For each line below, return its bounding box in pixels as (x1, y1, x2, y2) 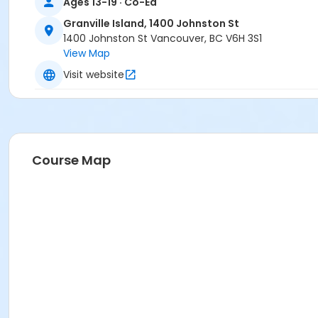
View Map (63, 46, 110, 61)
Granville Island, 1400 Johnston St (63, 16, 239, 31)
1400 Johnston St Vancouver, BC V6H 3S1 (63, 31, 262, 46)
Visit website (63, 67, 124, 82)
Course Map (32, 151, 111, 170)
